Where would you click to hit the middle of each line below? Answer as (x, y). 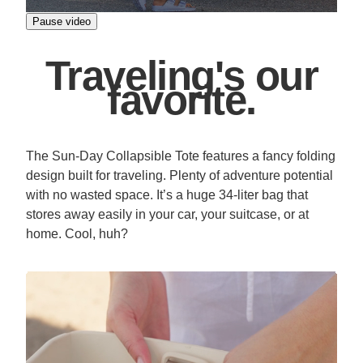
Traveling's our (181, 75)
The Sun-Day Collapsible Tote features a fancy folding (181, 156)
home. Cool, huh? (77, 234)
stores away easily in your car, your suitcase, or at (167, 215)
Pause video (62, 21)
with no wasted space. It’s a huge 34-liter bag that (167, 195)
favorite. (181, 100)
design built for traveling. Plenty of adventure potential (179, 176)
